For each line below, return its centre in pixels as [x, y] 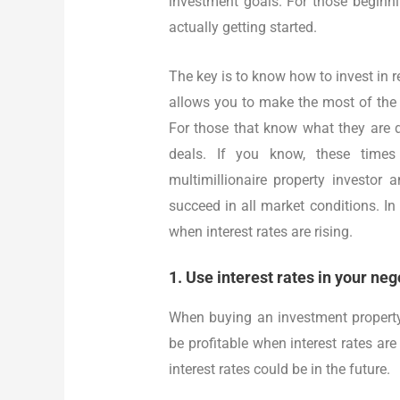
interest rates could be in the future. [279, 369]
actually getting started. [242, 28]
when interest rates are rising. [260, 232]
